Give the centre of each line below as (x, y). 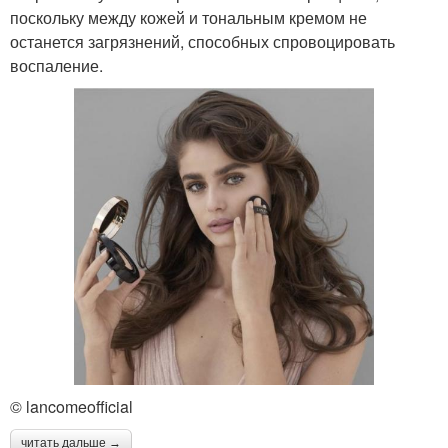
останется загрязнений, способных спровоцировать (202, 42)
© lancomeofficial (71, 406)
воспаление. (56, 66)
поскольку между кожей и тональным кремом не (188, 18)
